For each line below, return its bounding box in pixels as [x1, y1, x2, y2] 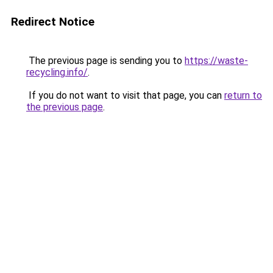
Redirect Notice [11, 15, 94, 29]
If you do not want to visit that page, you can [26, 90, 224, 101]
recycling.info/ [26, 66, 88, 78]
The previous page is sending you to [26, 55, 185, 66]
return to [224, 90, 262, 101]
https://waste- [185, 55, 248, 66]
